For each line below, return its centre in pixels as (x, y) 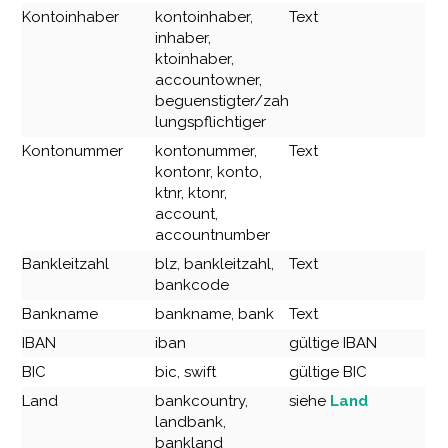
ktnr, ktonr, (191, 192)
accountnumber (213, 234)
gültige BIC (328, 371)
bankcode (192, 284)
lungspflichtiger (211, 121)
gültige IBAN (333, 342)
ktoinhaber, (195, 58)
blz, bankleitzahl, (215, 263)
